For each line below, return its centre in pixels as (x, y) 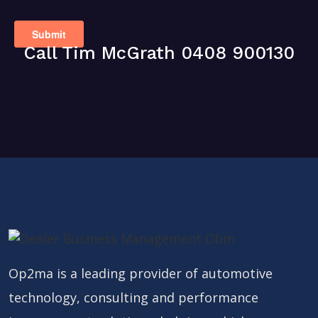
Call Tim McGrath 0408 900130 (159, 53)
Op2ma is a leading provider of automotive (141, 274)
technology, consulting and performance (133, 298)
